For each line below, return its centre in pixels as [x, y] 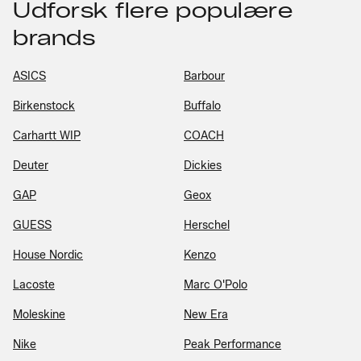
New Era [206, 314]
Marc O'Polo [216, 284]
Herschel [207, 225]
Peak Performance [232, 344]
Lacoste [34, 284]
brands [54, 37]
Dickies [203, 165]
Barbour [204, 76]
